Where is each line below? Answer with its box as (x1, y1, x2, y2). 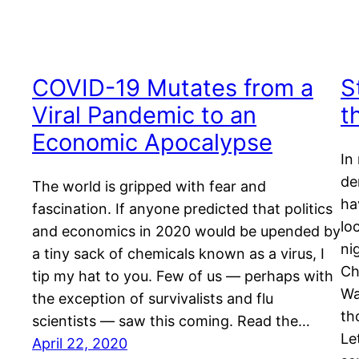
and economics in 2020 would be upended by (32, 223, 341, 240)
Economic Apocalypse (32, 128, 272, 157)
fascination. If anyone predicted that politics (32, 200, 333, 218)
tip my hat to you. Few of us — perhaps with (32, 268, 333, 285)
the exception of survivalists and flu (32, 290, 273, 308)
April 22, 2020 (32, 335, 127, 353)
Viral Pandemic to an (32, 101, 256, 130)
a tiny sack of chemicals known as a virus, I (32, 245, 325, 263)
